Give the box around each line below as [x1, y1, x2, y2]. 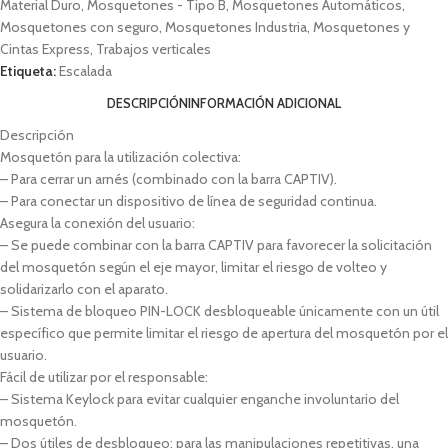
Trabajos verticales [96, 39, 211, 58]
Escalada [59, 61, 112, 80]
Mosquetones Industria [165, 17, 307, 36]
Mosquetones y [313, 17, 410, 36]
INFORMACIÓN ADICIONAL [188, 94, 341, 111]
